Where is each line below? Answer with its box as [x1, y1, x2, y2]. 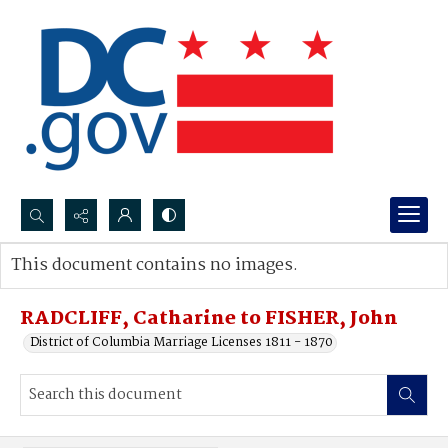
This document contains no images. [11, 252, 298, 279]
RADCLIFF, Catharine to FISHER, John [20, 304, 398, 334]
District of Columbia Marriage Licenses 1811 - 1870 [30, 332, 333, 353]
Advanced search [31, 275, 134, 296]
